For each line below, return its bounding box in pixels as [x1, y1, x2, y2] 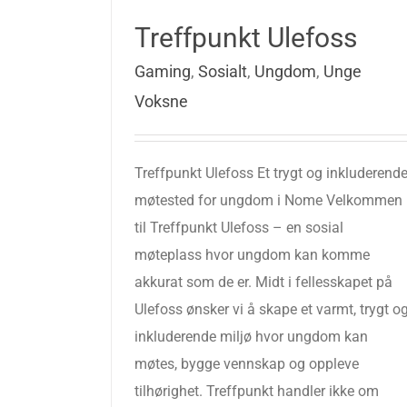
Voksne [134, 92, 188, 111]
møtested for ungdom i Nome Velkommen [134, 192, 402, 209]
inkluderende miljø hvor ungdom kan [134, 328, 368, 345]
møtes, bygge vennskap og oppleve [134, 355, 359, 372]
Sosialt [198, 62, 247, 81]
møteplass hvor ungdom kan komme [134, 246, 370, 263]
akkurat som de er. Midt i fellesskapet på [134, 273, 392, 291]
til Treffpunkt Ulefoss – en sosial [134, 219, 343, 236]
